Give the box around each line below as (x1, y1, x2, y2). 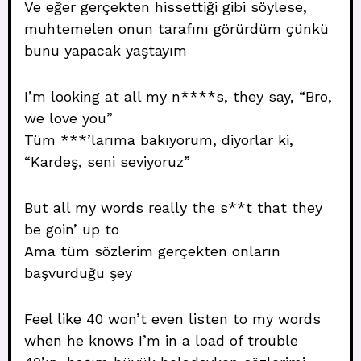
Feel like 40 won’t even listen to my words (24, 310, 321, 327)
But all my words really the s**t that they (24, 199, 322, 216)
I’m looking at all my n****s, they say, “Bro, (24, 88, 332, 105)
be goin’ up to (24, 221, 119, 238)
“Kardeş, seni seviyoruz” (24, 153, 190, 170)
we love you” (24, 110, 113, 127)
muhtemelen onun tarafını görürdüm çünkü (24, 20, 329, 37)
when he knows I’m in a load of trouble (24, 332, 298, 349)
